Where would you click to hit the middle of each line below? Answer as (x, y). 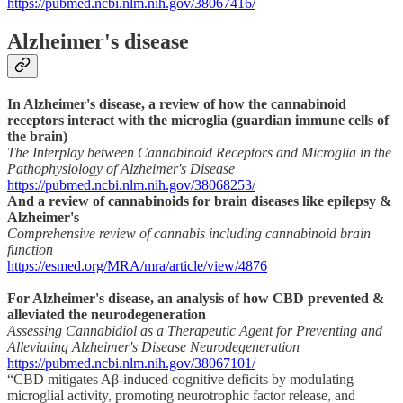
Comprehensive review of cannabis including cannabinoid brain (189, 233)
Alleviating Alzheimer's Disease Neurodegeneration (153, 346)
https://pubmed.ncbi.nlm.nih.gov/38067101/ (131, 363)
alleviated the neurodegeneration (107, 314)
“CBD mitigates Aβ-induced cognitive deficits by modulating (180, 379)
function (30, 249)
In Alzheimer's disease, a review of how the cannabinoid (177, 103)
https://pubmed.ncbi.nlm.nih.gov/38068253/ (131, 184)
